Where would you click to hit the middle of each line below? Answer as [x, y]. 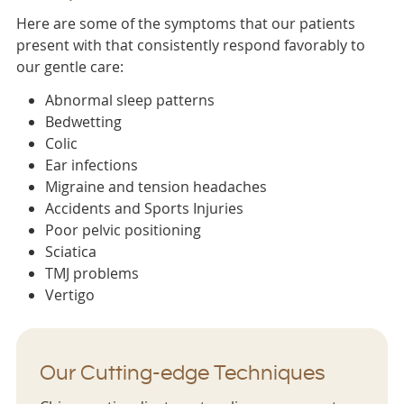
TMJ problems [92, 274]
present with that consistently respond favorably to [190, 46]
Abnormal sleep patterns [129, 101]
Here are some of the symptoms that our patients [185, 24]
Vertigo [69, 295]
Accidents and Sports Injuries [144, 209]
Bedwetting [83, 122]
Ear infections [91, 165]
